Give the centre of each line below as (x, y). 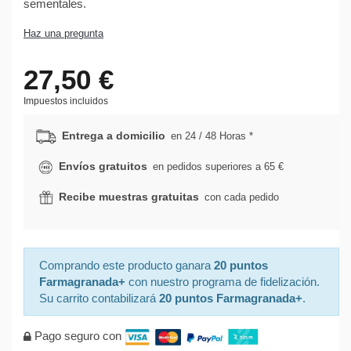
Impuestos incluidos (66, 101)
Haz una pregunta (63, 34)
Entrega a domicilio (114, 136)
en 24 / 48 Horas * (210, 136)
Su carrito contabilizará (99, 299)
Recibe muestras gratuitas (129, 197)
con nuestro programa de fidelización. (222, 282)
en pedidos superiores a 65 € (217, 167)
